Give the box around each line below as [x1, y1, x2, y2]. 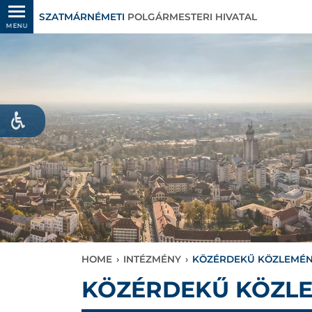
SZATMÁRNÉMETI [39, 11, 125, 22]
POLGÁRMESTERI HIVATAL [125, 11, 257, 22]
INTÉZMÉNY [123, 253, 181, 265]
